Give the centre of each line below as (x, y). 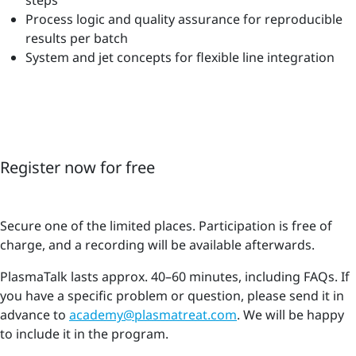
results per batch (77, 38)
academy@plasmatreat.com (153, 314)
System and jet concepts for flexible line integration (180, 57)
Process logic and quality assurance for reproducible (184, 19)
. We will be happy (290, 314)
